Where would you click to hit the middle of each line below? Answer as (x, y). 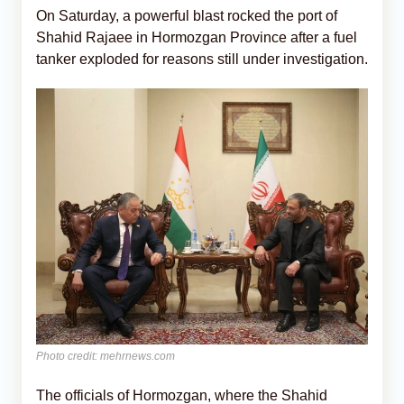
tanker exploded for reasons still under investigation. (202, 59)
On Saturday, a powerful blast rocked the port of (187, 15)
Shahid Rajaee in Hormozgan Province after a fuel (197, 37)
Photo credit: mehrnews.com (106, 356)
